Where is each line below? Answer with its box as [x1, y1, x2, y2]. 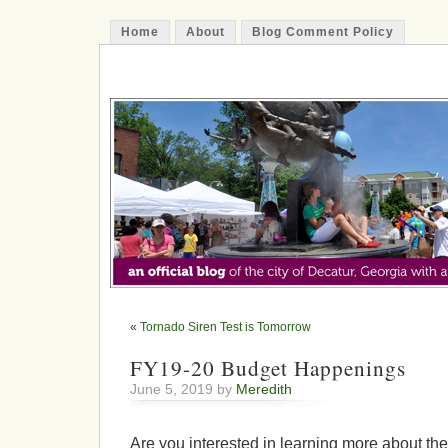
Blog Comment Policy [252, 25, 394, 39]
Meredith [236, 381, 292, 398]
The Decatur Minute [115, 59, 341, 90]
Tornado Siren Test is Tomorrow [140, 320, 311, 335]
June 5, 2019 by [130, 381, 236, 398]
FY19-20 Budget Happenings [130, 354, 406, 383]
